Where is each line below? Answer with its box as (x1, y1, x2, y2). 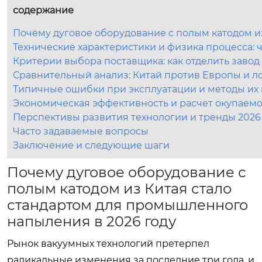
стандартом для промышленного (7, 196, 248, 213)
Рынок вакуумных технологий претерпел (7, 237, 209, 249)
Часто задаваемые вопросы (13, 125, 149, 137)
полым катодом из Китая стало (7, 180, 232, 197)
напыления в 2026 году (7, 212, 176, 230)
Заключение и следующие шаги (13, 139, 170, 151)
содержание (13, 4, 74, 16)
